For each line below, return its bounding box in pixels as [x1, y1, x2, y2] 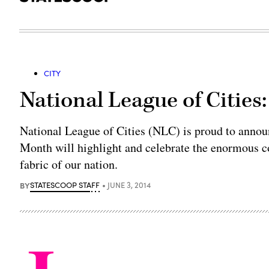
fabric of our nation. [20, 156, 118, 172]
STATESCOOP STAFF [30, 179, 100, 190]
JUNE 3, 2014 [107, 179, 151, 190]
